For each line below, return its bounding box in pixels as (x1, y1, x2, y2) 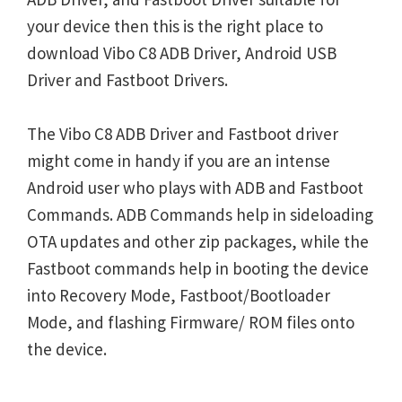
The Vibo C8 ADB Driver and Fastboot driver (27, 123, 338, 144)
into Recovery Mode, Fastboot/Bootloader (27, 284, 330, 306)
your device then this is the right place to (27, 15, 323, 37)
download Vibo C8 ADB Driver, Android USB (27, 42, 336, 64)
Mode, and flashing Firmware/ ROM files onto (27, 311, 354, 333)
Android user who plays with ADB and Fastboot (27, 177, 363, 198)
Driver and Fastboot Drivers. (27, 69, 228, 91)
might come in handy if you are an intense (27, 150, 330, 171)
